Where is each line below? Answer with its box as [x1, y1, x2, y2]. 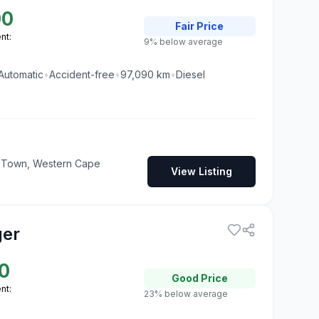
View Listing [170, 164, 232, 177]
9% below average [143, 36, 223, 47]
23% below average [143, 288, 228, 299]
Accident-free [49, 68, 115, 80]
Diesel [176, 68, 205, 80]
